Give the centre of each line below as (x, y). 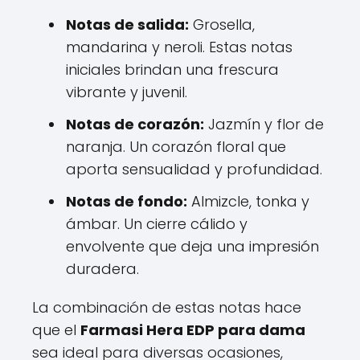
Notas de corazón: (135, 124)
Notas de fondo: (127, 201)
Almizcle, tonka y (248, 201)
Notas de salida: (127, 24)
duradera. (102, 268)
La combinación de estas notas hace (167, 307)
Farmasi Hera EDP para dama (193, 329)
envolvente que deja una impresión (192, 246)
